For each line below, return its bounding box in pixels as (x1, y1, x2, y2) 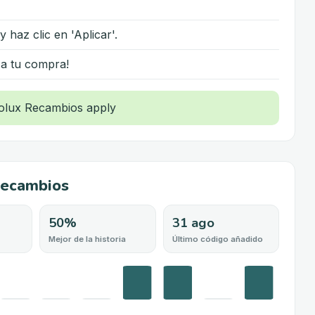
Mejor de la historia (49, 233, 126, 244)
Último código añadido (172, 233, 263, 244)
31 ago (172, 213, 214, 231)
